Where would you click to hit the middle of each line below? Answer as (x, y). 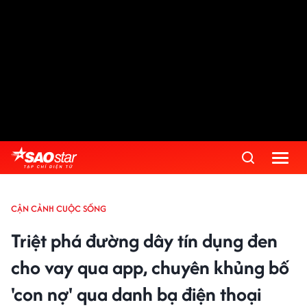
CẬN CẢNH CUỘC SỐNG (59, 209)
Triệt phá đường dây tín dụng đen (144, 241)
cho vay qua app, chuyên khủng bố (150, 267)
